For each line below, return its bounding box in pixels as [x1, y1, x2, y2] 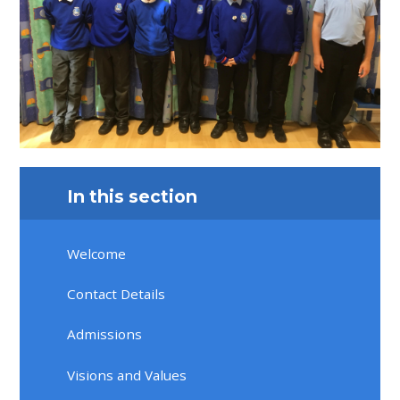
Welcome [67, 244, 127, 262]
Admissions [67, 325, 143, 344]
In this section [67, 186, 198, 208]
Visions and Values [67, 365, 187, 384]
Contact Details [67, 284, 166, 303]
